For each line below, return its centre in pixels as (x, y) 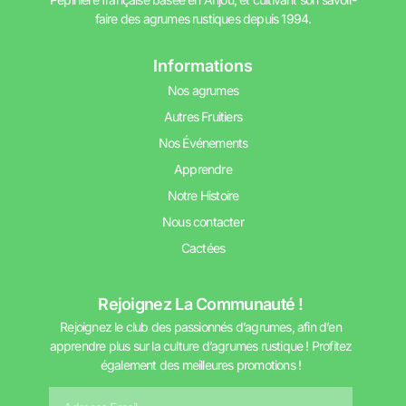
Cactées (203, 247)
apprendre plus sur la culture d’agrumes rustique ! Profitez (201, 345)
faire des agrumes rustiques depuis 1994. (203, 19)
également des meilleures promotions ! (201, 364)
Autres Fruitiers (203, 116)
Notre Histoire (203, 195)
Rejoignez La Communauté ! (201, 304)
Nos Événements (203, 142)
